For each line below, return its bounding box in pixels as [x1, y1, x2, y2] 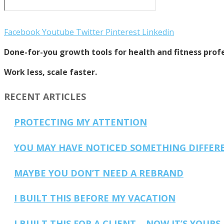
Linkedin [142, 26, 174, 37]
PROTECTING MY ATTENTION [14, 115, 147, 128]
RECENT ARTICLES [4, 90, 86, 102]
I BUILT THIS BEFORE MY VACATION [14, 192, 175, 204]
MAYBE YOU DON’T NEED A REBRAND [14, 166, 183, 179]
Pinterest [105, 26, 140, 37]
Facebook [4, 26, 40, 37]
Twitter [76, 26, 103, 37]
